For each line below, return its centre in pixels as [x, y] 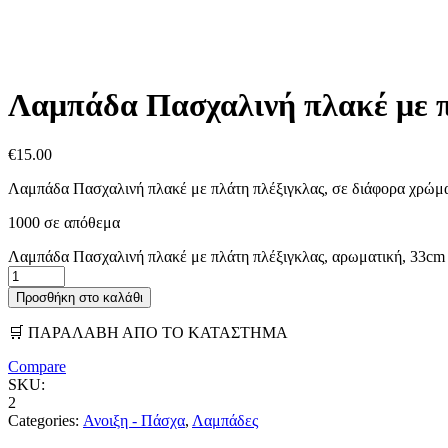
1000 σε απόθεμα [64, 222]
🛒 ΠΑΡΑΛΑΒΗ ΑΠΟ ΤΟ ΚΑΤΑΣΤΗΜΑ [148, 332]
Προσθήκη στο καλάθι [79, 297]
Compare [37, 366]
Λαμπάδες [225, 420]
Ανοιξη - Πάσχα [134, 420]
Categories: [43, 420]
